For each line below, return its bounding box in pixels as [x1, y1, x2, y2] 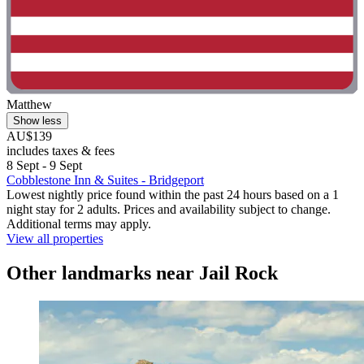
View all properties [6, 232, 103, 246]
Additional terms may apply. [6, 217, 151, 232]
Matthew [6, 97, 52, 112]
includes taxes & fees [6, 144, 115, 158]
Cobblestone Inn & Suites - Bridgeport [6, 173, 204, 188]
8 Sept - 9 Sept [6, 158, 82, 173]
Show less [13, 115, 62, 128]
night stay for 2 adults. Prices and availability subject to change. [6, 202, 331, 217]
